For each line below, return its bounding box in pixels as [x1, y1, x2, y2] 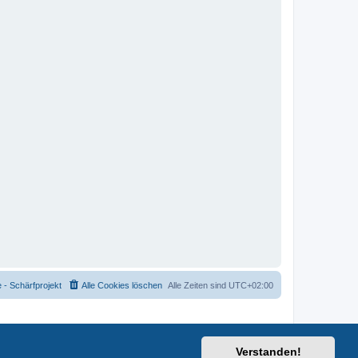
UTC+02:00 [229, 280, 273, 291]
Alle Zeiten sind [168, 280, 229, 291]
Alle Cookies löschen [82, 280, 162, 291]
